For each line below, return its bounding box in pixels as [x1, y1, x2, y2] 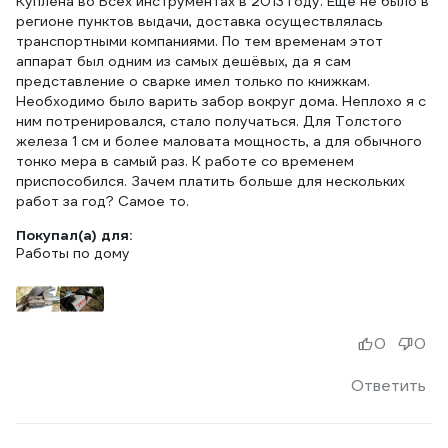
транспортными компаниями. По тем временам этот [16, 32, 383, 50]
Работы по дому [16, 244, 130, 262]
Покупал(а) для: [16, 226, 132, 244]
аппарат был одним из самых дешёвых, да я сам [16, 52, 351, 70]
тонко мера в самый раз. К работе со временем [16, 152, 354, 170]
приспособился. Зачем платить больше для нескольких [16, 172, 405, 190]
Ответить [351, 375, 426, 396]
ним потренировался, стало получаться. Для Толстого [16, 112, 402, 130]
